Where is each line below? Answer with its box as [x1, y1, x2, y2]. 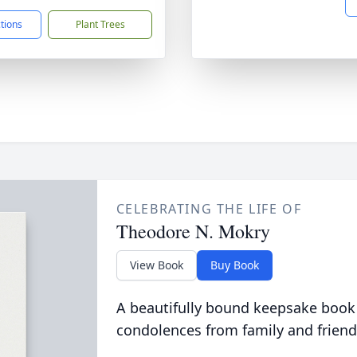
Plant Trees [75, 18, 125, 31]
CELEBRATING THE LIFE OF [116, 200, 302, 218]
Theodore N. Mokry [116, 218, 270, 244]
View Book [129, 257, 183, 273]
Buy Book [210, 257, 259, 273]
